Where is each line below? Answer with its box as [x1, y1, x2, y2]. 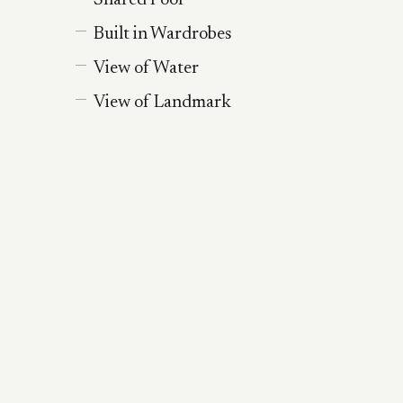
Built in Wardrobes [94, 25, 232, 43]
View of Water [94, 59, 199, 77]
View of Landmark [94, 94, 231, 112]
